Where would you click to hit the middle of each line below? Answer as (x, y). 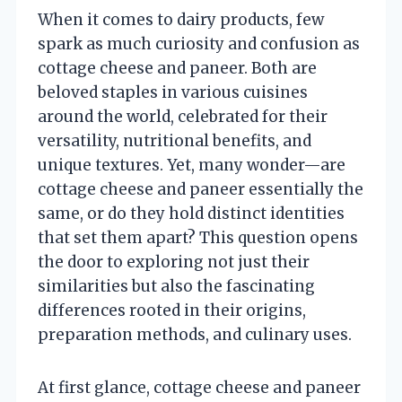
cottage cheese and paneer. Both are (177, 68)
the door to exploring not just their (174, 262)
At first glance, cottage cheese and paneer (199, 387)
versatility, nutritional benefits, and (175, 140)
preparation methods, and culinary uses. (195, 334)
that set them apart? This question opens (198, 237)
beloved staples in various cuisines (173, 92)
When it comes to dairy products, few (181, 19)
